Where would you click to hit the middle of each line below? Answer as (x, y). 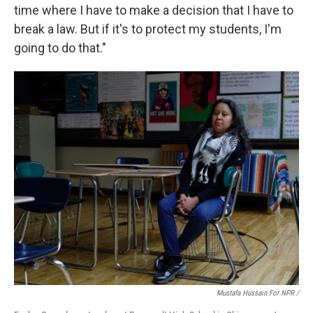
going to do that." (60, 48)
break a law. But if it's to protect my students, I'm (148, 29)
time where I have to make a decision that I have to (154, 10)
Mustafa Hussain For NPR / (258, 293)
